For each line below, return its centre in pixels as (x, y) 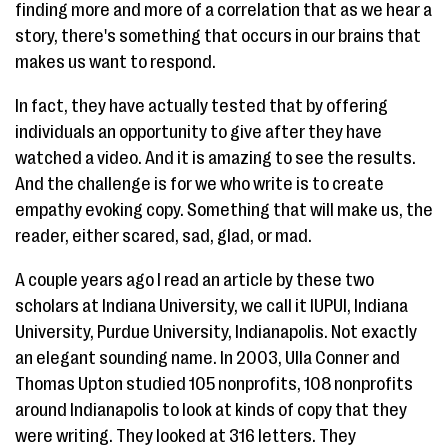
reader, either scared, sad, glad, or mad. (163, 236)
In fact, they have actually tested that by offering (201, 106)
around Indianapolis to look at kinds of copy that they (211, 410)
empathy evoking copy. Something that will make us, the (224, 210)
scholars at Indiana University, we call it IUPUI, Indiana (211, 306)
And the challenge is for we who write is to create (199, 184)
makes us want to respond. (115, 62)
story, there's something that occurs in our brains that (218, 36)
